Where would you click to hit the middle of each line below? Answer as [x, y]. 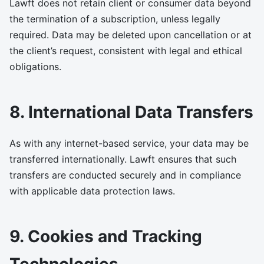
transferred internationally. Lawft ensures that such [123, 159]
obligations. [35, 67]
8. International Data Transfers [131, 112]
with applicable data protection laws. [92, 191]
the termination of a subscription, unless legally [115, 19]
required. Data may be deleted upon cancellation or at [131, 35]
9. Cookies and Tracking [106, 236]
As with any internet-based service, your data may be [129, 143]
